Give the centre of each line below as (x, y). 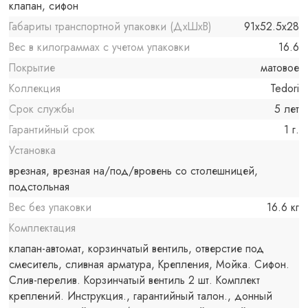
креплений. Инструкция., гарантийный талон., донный (141, 296)
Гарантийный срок (52, 130)
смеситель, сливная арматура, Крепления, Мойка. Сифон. (150, 265)
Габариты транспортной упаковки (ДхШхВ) (110, 27)
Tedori (284, 89)
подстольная (40, 187)
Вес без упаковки (51, 208)
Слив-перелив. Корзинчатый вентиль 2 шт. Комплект (135, 280)
